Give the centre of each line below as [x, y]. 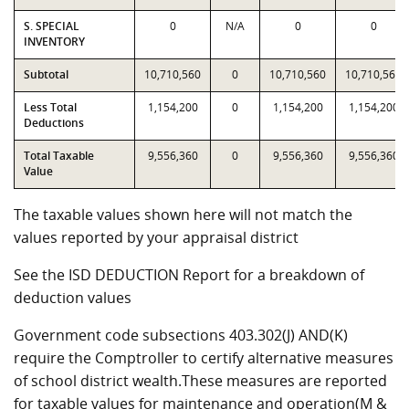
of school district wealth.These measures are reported [200, 381]
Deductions [54, 123]
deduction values [73, 298]
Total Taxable [59, 156]
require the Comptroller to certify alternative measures [204, 358]
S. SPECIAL [52, 26]
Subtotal [46, 74]
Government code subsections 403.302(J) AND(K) [181, 335]
